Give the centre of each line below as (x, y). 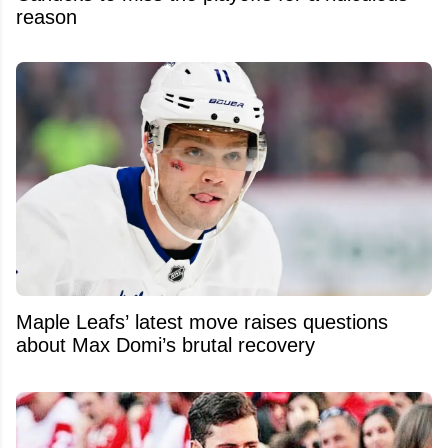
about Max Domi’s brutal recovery (165, 344)
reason (46, 17)
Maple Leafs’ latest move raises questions (202, 321)
